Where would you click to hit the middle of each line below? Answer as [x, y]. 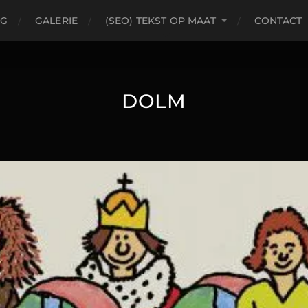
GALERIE [56, 21]
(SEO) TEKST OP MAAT [161, 21]
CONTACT [278, 21]
